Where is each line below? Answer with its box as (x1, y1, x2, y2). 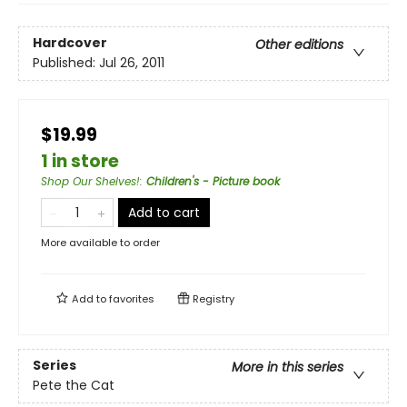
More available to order (41, 235, 160, 250)
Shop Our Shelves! (41, 174, 140, 189)
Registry (190, 292, 234, 306)
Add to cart (128, 203, 200, 222)
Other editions (255, 35, 343, 55)
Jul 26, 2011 (99, 54, 164, 73)
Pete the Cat (33, 376, 114, 395)
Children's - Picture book (146, 174, 280, 189)
